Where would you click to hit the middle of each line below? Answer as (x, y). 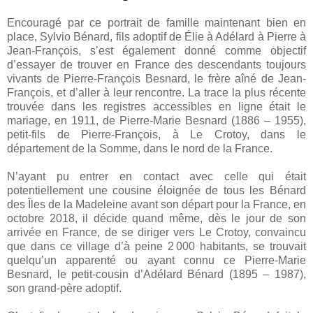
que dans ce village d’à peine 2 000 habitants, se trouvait (156, 247)
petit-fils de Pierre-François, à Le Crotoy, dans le (156, 135)
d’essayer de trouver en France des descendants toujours (156, 65)
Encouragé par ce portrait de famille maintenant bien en (156, 23)
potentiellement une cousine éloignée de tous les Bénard (156, 191)
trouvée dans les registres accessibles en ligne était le (156, 107)
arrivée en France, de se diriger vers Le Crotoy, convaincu (156, 233)
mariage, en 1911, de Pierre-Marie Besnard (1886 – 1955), (156, 121)
